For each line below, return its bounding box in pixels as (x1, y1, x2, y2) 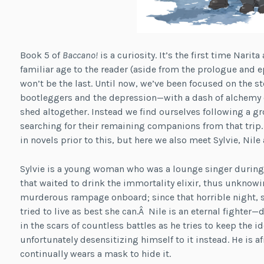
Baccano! (62, 49, 98, 61)
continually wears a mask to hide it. (19, 248, 171, 260)
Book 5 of (19, 49, 62, 61)
